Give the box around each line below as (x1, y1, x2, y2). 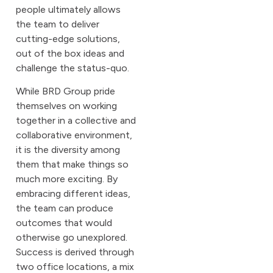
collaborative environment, (16, 129, 132, 141)
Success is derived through (16, 246, 134, 258)
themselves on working (16, 100, 117, 112)
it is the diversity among (16, 144, 120, 156)
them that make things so (16, 158, 129, 171)
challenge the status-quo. (16, 62, 129, 74)
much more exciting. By (16, 173, 118, 185)
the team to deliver (16, 18, 99, 30)
